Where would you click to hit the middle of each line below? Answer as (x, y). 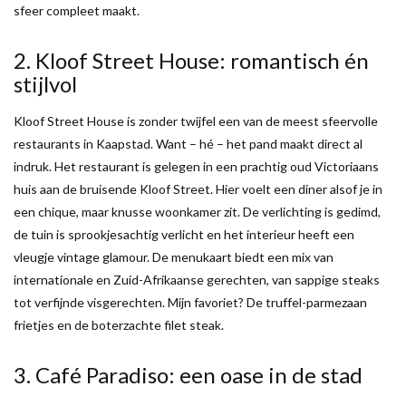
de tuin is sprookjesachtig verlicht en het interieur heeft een (184, 234)
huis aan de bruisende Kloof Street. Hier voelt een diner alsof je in (198, 188)
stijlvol (48, 83)
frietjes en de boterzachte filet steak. (119, 324)
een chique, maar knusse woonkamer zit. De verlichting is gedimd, (197, 211)
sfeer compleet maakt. (78, 10)
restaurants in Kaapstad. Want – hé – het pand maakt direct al (188, 143)
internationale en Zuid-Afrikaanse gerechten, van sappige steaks (197, 279)
